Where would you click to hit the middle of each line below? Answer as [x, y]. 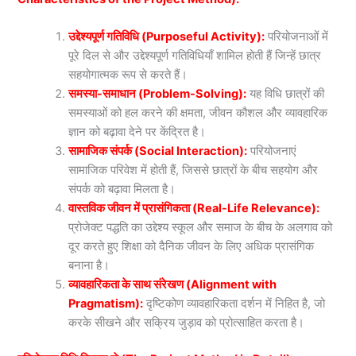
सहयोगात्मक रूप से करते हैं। [128, 75]
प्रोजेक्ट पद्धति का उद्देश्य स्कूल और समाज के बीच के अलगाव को [201, 228]
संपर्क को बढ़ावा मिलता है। [122, 190]
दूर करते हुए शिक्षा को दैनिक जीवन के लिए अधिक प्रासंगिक [192, 247]
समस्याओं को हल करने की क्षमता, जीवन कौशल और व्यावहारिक [198, 113]
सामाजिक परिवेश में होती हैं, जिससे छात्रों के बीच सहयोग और [193, 170]
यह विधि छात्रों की [287, 94]
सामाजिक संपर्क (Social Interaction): [158, 151]
